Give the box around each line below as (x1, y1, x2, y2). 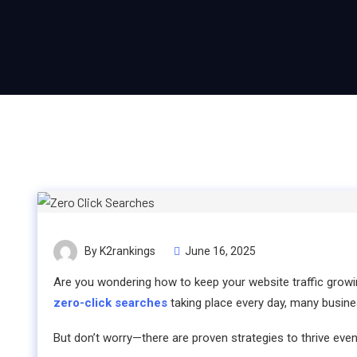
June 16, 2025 (185, 245, 256, 258)
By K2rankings (82, 245, 155, 258)
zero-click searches (53, 296, 167, 311)
